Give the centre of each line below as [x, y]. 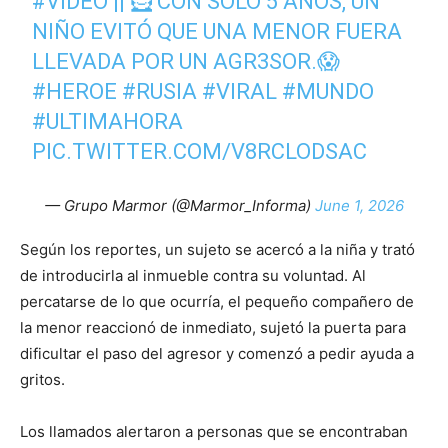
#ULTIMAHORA [108, 122]
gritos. [42, 380]
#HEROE [75, 92]
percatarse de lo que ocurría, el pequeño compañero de [217, 302]
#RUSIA [160, 92]
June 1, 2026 [359, 206]
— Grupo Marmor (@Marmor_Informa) [179, 206]
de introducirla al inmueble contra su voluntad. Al [193, 276]
